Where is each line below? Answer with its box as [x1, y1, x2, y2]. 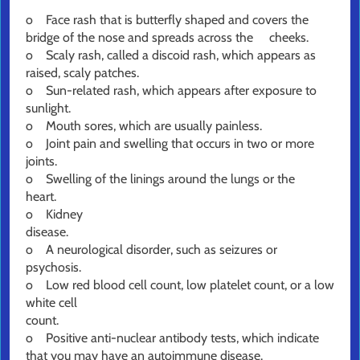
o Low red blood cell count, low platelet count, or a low [26, 277, 334, 293]
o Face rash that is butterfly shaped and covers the [26, 12, 309, 28]
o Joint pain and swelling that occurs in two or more [26, 136, 314, 152]
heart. [26, 189, 294, 205]
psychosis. [26, 260, 319, 276]
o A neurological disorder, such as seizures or [26, 242, 277, 258]
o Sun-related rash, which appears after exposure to [26, 83, 317, 99]
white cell [26, 295, 77, 311]
